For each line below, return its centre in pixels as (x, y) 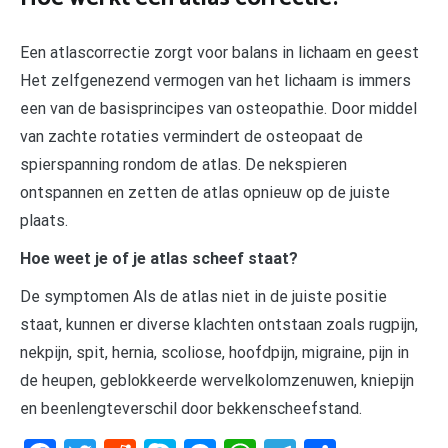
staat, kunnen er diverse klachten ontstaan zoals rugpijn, (219, 325)
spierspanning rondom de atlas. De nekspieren (183, 165)
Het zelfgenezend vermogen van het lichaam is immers (215, 81)
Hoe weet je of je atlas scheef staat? (159, 259)
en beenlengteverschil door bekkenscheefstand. (191, 409)
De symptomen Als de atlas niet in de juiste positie (203, 297)
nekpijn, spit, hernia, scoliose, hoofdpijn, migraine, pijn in (214, 353)
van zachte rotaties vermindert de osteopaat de (191, 137)
